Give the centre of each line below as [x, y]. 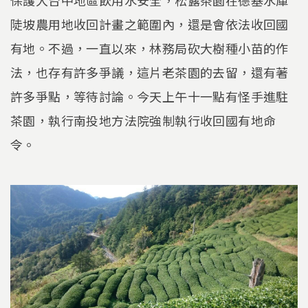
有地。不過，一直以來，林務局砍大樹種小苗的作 [150, 48]
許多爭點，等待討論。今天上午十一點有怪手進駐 [150, 97]
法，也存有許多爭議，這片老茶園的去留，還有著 [150, 73]
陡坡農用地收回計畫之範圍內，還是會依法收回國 [150, 24]
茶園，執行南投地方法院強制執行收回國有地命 [143, 121]
